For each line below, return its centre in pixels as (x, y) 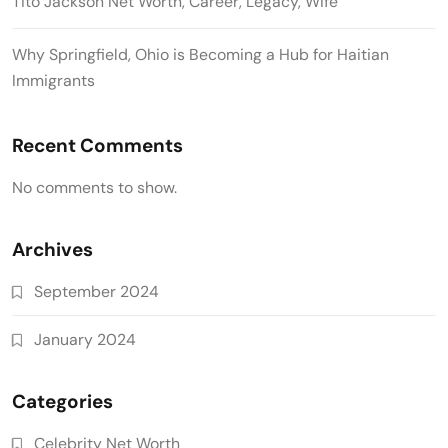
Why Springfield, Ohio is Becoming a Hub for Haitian (200, 55)
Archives (52, 250)
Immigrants (53, 81)
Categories (62, 402)
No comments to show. (94, 188)
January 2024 (85, 340)
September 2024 (96, 292)
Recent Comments (97, 146)
